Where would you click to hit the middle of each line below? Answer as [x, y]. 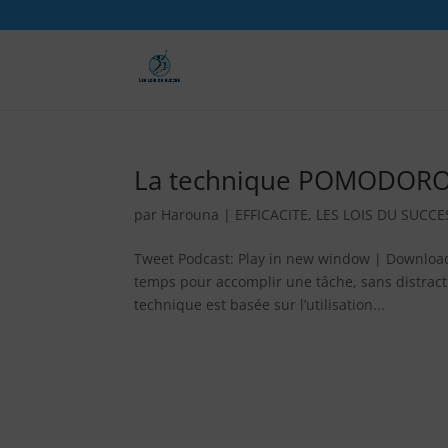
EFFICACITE [272, 214]
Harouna [190, 214]
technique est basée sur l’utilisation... [260, 304]
